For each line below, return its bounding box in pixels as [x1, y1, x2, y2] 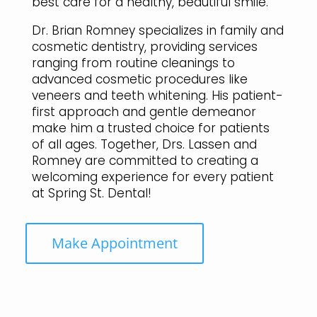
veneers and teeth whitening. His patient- [31, 86, 283, 104]
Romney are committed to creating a [31, 151, 258, 169]
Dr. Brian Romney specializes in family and [31, 21, 284, 39]
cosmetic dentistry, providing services [31, 38, 258, 55]
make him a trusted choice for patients [31, 119, 270, 137]
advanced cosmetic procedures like [31, 70, 248, 88]
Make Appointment [51, 233, 178, 253]
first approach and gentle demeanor [31, 103, 256, 120]
